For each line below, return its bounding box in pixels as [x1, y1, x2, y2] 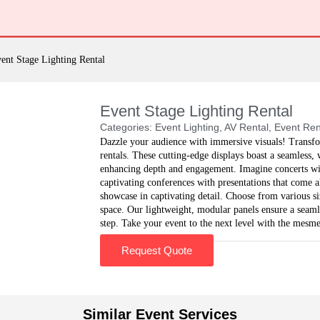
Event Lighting [154, 121, 219, 133]
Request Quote [121, 244, 192, 256]
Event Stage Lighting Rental [99, 102, 293, 120]
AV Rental [224, 121, 269, 133]
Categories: [99, 121, 155, 133]
